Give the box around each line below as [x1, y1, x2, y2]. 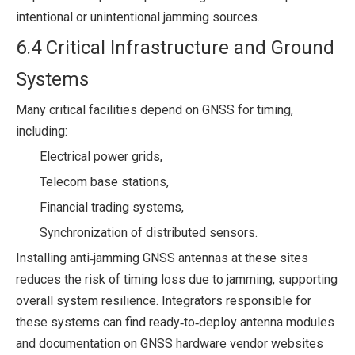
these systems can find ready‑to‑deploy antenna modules [16, 314, 334, 330]
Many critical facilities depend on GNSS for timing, [16, 101, 293, 117]
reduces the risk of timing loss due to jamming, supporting [16, 271, 338, 287]
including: [16, 123, 67, 139]
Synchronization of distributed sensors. [40, 224, 258, 240]
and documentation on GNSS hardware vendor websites [16, 335, 323, 351]
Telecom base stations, [40, 174, 169, 189]
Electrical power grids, [40, 148, 162, 164]
